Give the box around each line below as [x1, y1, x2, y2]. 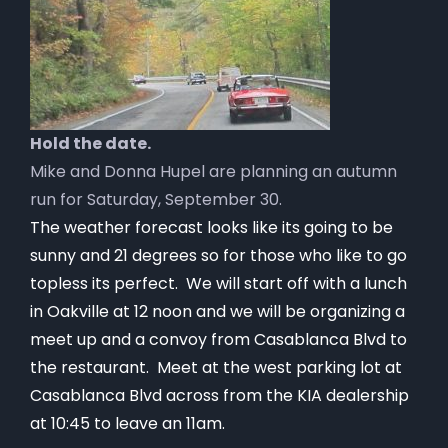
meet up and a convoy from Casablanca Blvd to [30, 327, 407, 351]
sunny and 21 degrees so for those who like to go [30, 243, 407, 267]
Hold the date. [30, 131, 151, 155]
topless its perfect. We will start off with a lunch [30, 271, 407, 295]
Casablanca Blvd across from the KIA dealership [30, 383, 413, 407]
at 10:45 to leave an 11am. [30, 411, 225, 435]
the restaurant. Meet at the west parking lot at [30, 355, 402, 379]
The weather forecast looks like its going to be [30, 215, 393, 239]
